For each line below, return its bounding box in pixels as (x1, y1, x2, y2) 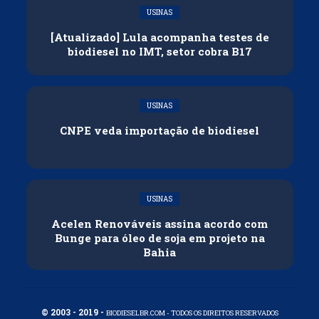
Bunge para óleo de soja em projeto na (54, 230, 265, 245)
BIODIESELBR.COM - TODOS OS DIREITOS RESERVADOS (105, 308, 278, 318)
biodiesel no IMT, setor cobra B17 (67, 43, 252, 58)
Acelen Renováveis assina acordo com (51, 216, 268, 231)
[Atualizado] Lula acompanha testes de (50, 29, 269, 44)
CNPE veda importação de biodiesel (60, 122, 259, 137)
